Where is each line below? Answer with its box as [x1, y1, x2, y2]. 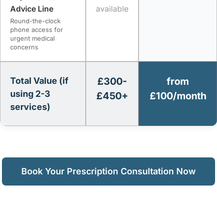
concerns [10, 43, 38, 51]
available [96, 3, 128, 14]
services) [10, 101, 50, 112]
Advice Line [10, 3, 53, 14]
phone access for [10, 25, 63, 33]
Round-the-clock [10, 16, 61, 25]
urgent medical [10, 34, 55, 42]
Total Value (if [10, 75, 68, 86]
